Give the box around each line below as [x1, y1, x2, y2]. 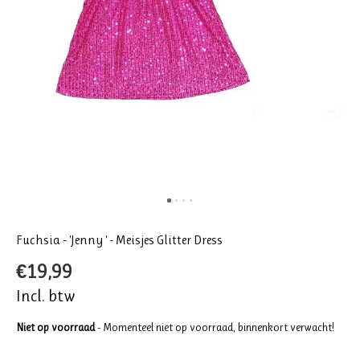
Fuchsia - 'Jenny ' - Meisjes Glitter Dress [16, 232, 223, 247]
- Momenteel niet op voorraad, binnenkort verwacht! [97, 321, 334, 333]
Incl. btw [16, 286, 76, 305]
